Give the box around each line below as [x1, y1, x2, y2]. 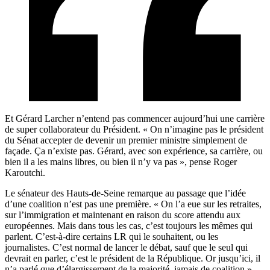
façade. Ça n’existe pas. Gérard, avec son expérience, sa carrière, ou [5, 146, 263, 157]
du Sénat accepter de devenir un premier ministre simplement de [5, 135, 247, 146]
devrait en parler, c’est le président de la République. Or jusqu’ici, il [5, 253, 260, 264]
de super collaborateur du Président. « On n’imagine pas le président [5, 124, 263, 135]
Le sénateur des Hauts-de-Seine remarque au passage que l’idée [5, 188, 246, 199]
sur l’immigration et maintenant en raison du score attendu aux [5, 210, 240, 221]
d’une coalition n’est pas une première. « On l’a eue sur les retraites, [5, 199, 262, 210]
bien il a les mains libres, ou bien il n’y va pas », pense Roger [5, 157, 237, 168]
